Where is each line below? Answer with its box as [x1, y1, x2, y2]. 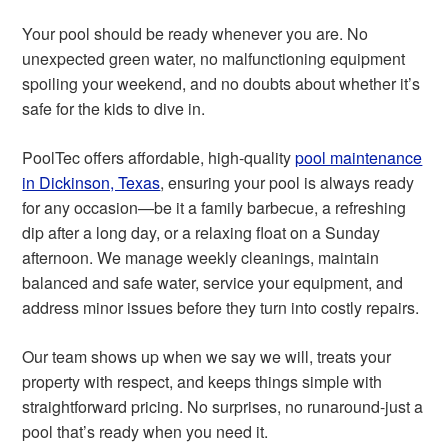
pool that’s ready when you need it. [22, 420, 269, 444]
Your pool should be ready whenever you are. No [22, 22, 369, 46]
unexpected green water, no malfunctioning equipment [22, 47, 406, 71]
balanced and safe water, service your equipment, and [22, 271, 404, 295]
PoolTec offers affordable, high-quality [22, 146, 296, 170]
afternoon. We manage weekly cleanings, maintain [22, 246, 380, 270]
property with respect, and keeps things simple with [22, 370, 383, 394]
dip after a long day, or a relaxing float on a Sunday [22, 221, 381, 245]
